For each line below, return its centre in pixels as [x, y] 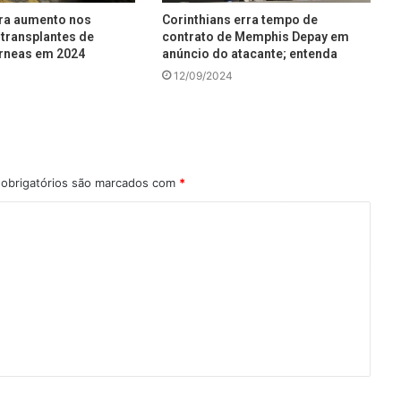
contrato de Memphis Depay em [255, 37]
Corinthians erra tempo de [239, 20]
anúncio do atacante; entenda [249, 54]
